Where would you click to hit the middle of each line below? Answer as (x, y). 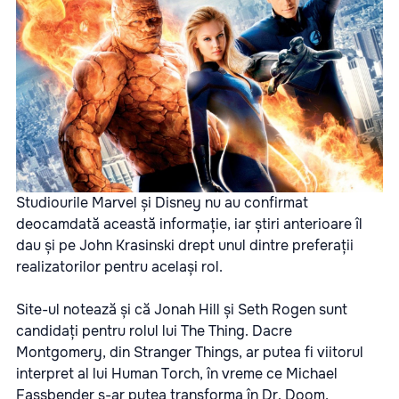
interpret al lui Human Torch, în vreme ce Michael (177, 374)
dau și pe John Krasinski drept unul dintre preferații (185, 246)
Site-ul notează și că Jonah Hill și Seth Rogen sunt (182, 310)
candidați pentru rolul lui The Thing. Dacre (154, 331)
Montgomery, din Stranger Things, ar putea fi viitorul (190, 353)
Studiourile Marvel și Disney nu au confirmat (162, 203)
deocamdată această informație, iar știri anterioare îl (189, 224)
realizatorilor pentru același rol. (119, 267)
